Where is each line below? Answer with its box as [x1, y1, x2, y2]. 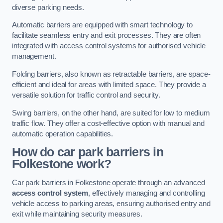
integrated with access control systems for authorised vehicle [12, 42, 206, 50]
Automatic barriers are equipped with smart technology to [12, 21, 193, 29]
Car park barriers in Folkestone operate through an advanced [12, 178, 205, 187]
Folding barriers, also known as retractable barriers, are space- [12, 70, 211, 78]
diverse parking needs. [12, 3, 84, 11]
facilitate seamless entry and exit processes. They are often [12, 31, 201, 40]
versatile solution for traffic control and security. [12, 91, 160, 99]
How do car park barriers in [12, 145, 163, 159]
